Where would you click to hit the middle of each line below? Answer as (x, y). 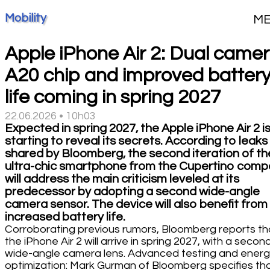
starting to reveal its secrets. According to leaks (136, 141)
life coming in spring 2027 (113, 97)
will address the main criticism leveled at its (122, 179)
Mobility (26, 18)
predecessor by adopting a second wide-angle (132, 191)
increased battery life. (65, 217)
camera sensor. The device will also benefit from (136, 204)
